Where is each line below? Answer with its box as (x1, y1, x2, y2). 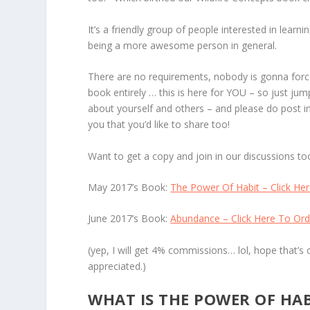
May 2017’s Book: (88, 180, 171, 194)
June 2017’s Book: (88, 212, 171, 226)
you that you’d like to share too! (88, 118, 230, 131)
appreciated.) (88, 259, 147, 273)
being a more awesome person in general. (88, 38, 277, 52)
